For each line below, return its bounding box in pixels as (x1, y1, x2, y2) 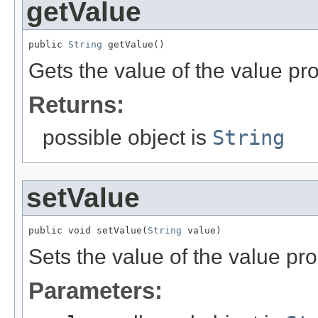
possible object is (43, 126, 212, 150)
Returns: (28, 92, 124, 119)
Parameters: (28, 278, 163, 305)
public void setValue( (28, 225, 148, 236)
